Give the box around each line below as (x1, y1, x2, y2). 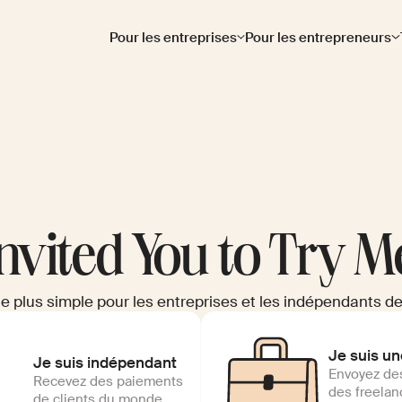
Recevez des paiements (33, 371, 184, 390)
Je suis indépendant (33, 352, 178, 372)
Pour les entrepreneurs (245, 28, 392, 47)
